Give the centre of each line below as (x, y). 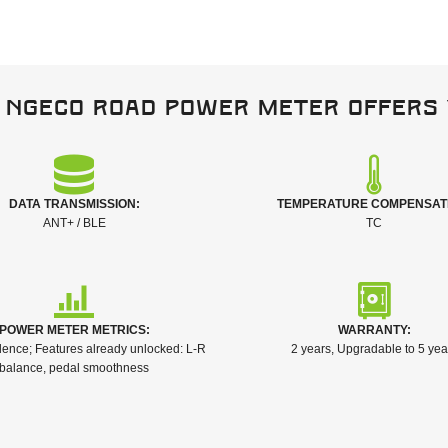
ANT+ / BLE (74, 223)
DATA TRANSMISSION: (74, 204)
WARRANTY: (374, 330)
